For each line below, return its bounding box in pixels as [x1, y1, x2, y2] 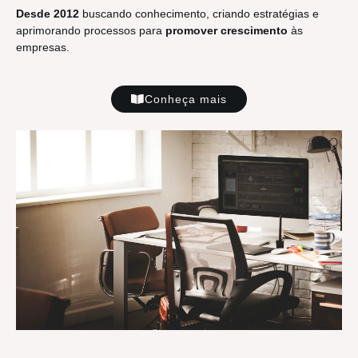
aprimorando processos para [16, 24, 165, 38]
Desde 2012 [16, 7, 79, 21]
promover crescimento [165, 24, 288, 38]
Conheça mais [145, 92, 227, 105]
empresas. [16, 41, 70, 54]
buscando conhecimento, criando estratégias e [79, 7, 319, 21]
